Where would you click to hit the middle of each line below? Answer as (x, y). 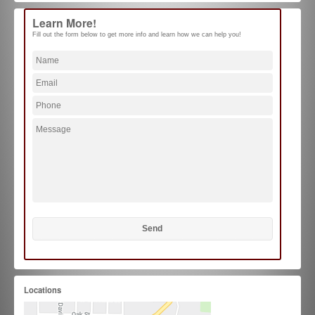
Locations (42, 289)
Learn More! (64, 23)
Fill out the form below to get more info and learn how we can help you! (136, 35)
